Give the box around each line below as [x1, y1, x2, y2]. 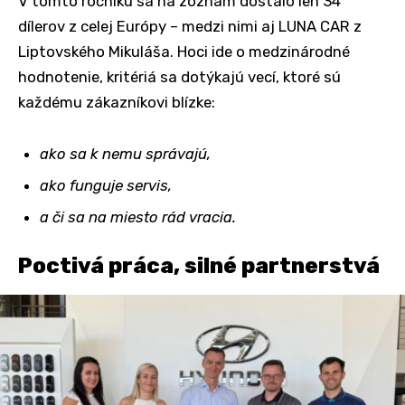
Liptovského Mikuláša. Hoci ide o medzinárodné [18, 42, 350, 61]
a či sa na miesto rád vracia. [40, 207, 236, 226]
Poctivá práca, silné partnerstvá [18, 252, 380, 278]
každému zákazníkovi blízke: [18, 92, 215, 111]
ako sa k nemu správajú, [40, 144, 211, 163]
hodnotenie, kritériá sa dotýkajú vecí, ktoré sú [18, 67, 341, 86]
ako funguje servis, [40, 175, 172, 194]
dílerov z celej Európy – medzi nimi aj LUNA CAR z [18, 16, 362, 35]
